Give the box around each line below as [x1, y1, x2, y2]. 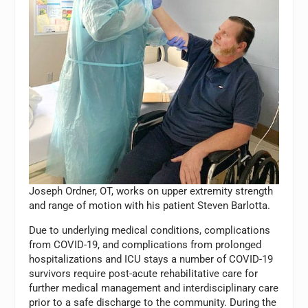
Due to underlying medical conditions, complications [29, 223, 271, 236]
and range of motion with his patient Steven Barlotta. [29, 199, 271, 212]
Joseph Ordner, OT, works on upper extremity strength [29, 184, 274, 197]
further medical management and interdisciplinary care [29, 281, 279, 294]
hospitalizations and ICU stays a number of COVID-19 [29, 252, 274, 265]
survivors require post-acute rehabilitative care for [29, 267, 258, 280]
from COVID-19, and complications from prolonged [29, 238, 262, 251]
